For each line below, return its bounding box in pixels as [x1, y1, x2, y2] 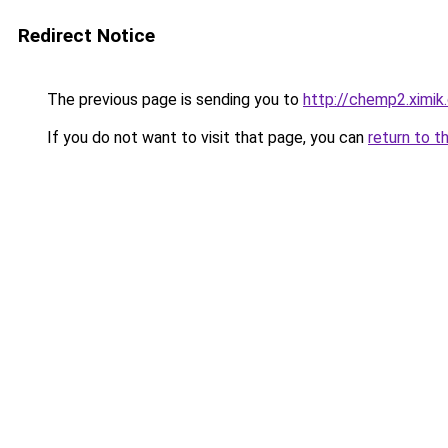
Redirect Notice [18, 24, 155, 47]
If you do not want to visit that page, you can [43, 128, 368, 147]
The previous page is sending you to [43, 90, 303, 109]
